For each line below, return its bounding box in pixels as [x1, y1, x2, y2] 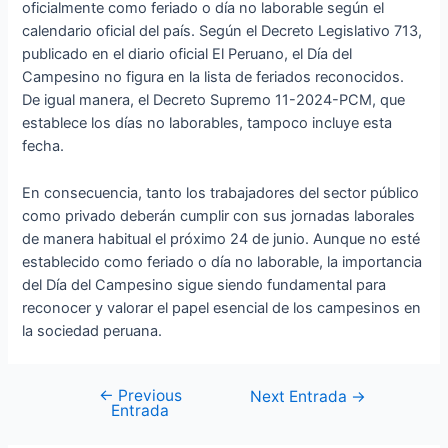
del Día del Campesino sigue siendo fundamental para [22, 275, 387, 294]
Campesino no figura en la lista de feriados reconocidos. [22, 68, 405, 87]
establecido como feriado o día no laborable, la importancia [22, 252, 423, 271]
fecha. [22, 137, 65, 156]
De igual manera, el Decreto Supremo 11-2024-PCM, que [22, 91, 406, 110]
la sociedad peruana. [22, 321, 163, 340]
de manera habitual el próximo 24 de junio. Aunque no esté [22, 229, 421, 248]
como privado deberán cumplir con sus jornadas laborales [22, 206, 416, 225]
